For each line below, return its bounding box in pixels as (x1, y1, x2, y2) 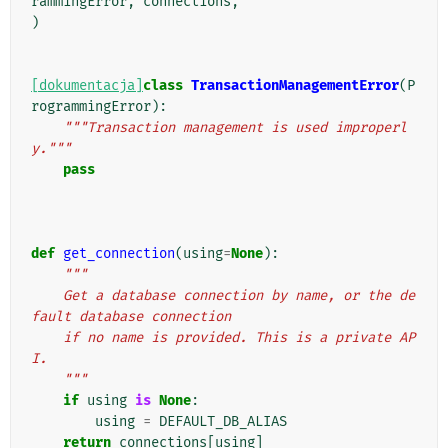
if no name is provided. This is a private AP (31, 329, 63, 347)
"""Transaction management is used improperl (63, 119, 407, 137)
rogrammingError (31, 98, 151, 116)
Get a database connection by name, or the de (31, 287, 63, 305)
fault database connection (31, 308, 231, 326)
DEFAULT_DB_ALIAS (159, 413, 287, 431)
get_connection (63, 245, 175, 263)
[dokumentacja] (31, 77, 143, 95)
